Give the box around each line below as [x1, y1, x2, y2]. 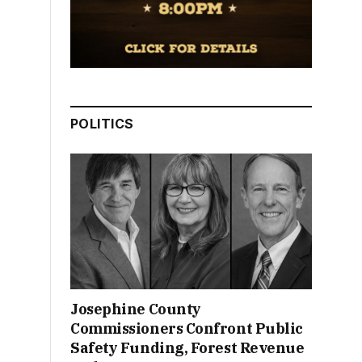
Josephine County [70, 299, 201, 318]
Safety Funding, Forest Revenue [70, 338, 305, 357]
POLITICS [70, 115, 134, 132]
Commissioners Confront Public [70, 318, 303, 338]
